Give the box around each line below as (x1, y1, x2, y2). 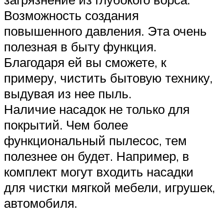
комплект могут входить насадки (4, 163, 194, 179)
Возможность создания (4, 7, 139, 23)
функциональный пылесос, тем (4, 132, 187, 148)
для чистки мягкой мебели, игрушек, (4, 179, 215, 195)
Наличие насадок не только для (4, 101, 190, 117)
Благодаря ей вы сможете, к (4, 54, 166, 70)
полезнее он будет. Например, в (4, 148, 189, 164)
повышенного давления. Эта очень (4, 22, 207, 39)
